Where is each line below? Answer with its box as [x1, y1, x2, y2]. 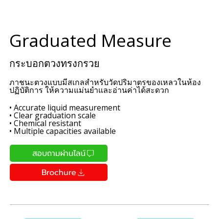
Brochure [42, 166, 77, 178]
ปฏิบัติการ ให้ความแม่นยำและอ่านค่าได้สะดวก [9, 85, 170, 96]
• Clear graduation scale [9, 110, 96, 121]
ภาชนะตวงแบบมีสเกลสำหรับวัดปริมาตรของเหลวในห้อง [9, 77, 201, 88]
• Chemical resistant [9, 118, 82, 129]
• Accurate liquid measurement [9, 102, 121, 113]
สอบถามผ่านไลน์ [32, 147, 86, 159]
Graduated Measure [9, 29, 172, 52]
